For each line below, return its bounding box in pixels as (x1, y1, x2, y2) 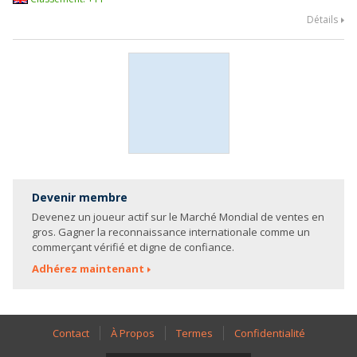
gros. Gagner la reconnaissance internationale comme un (32, 225, 310, 239)
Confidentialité (233, 326, 305, 340)
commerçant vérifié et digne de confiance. (32, 240, 234, 254)
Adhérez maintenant (32, 261, 144, 276)
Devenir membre (32, 190, 127, 205)
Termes (175, 326, 213, 340)
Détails (307, 13, 339, 26)
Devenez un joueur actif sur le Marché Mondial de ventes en (32, 210, 324, 224)
